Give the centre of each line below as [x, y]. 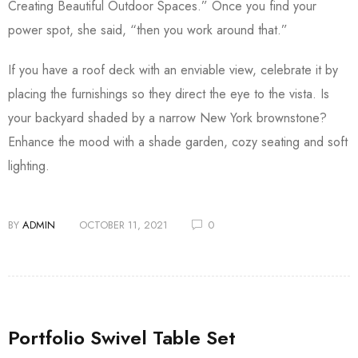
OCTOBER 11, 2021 [123, 225]
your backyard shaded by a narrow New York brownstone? [167, 118]
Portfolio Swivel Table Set [122, 338]
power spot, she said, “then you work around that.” [150, 30]
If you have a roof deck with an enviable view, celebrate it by [173, 70]
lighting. [31, 166]
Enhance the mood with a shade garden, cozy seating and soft [178, 142]
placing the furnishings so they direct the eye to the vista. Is [169, 94]
